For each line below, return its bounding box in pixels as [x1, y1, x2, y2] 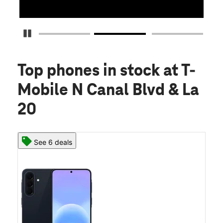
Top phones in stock [17, 62, 163, 81]
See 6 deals [34, 138, 72, 147]
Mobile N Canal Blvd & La [17, 82, 199, 100]
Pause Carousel [31, 29, 82, 38]
